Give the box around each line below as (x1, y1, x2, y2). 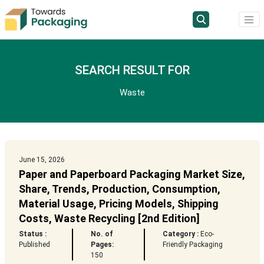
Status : (18, 230, 47, 239)
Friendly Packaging (163, 240, 223, 249)
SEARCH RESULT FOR (74, 63, 190, 78)
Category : (163, 230, 199, 239)
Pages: (90, 240, 114, 249)
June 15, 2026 (18, 156, 65, 164)
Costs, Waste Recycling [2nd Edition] (18, 212, 200, 225)
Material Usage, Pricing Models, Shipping (18, 197, 219, 210)
